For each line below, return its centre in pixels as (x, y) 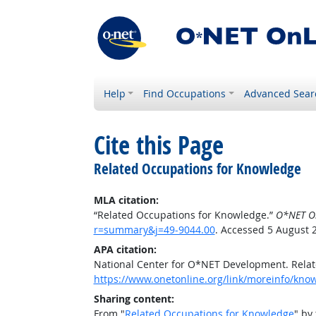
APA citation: (125, 249)
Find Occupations (185, 93)
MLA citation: (126, 200)
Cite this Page (158, 145)
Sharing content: (134, 299)
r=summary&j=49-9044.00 (154, 230)
